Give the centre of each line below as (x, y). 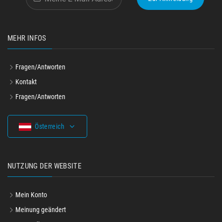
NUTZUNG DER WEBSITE (45, 166)
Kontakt (26, 82)
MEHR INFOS (27, 38)
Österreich (50, 126)
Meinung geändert (41, 210)
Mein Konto (31, 195)
